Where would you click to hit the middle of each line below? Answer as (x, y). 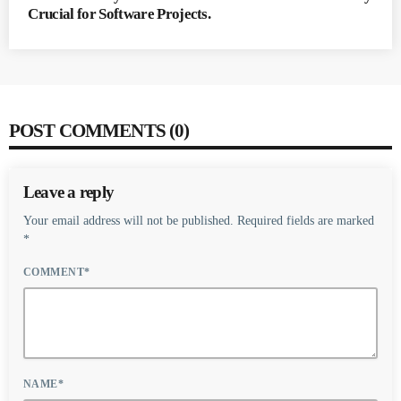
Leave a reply (69, 192)
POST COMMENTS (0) (99, 131)
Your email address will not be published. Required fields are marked (199, 220)
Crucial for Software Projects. (119, 14)
